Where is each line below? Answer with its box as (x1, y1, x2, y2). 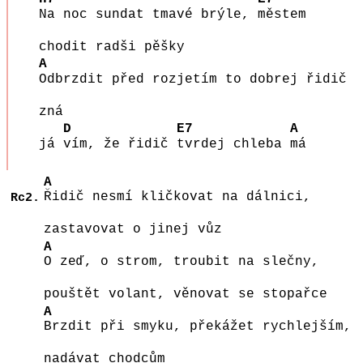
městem (257, 6, 306, 22)
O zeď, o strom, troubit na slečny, (44, 254, 319, 270)
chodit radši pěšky (38, 39, 201, 54)
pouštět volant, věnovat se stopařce (44, 287, 344, 302)
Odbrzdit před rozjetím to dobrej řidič (38, 71, 347, 87)
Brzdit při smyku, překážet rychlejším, (44, 319, 352, 335)
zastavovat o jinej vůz (44, 222, 238, 237)
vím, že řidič (62, 136, 177, 152)
